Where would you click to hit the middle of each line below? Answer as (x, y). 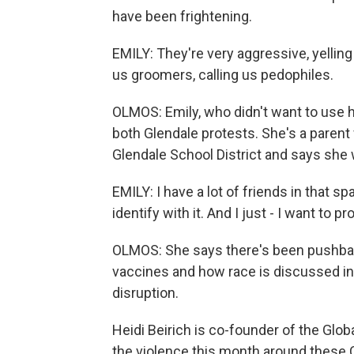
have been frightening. (182, 16)
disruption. (145, 293)
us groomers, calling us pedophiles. (223, 75)
